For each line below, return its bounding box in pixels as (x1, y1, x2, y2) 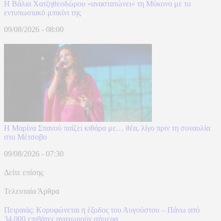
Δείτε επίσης (4, 168, 43, 177)
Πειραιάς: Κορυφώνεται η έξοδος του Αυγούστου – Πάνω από (4, 205, 200, 214)
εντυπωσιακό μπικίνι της (4, 8, 81, 17)
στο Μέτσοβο (4, 132, 47, 141)
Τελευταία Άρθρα (4, 186, 59, 195)
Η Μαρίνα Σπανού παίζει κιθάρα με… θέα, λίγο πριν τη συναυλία (4, 123, 210, 132)
